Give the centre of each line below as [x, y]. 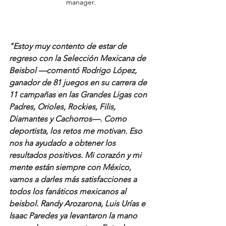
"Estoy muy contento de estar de [69, 46]
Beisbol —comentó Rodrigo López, [74, 71]
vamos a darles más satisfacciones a [74, 180]
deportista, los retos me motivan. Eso [77, 131]
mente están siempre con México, [71, 167]
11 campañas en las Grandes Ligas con [79, 95]
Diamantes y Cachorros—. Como [69, 119]
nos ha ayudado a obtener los [63, 143]
